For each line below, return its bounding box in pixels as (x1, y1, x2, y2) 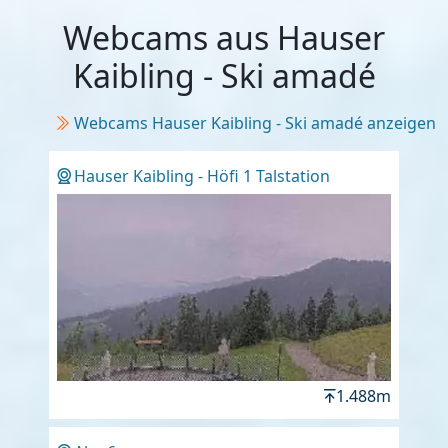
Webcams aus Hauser (63, 15, 385, 59)
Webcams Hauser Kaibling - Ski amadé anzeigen (74, 111, 436, 134)
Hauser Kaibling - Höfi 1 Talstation (74, 164, 331, 187)
